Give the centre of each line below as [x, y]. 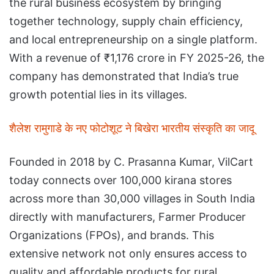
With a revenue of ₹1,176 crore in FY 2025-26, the [137, 57]
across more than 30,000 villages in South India [132, 198]
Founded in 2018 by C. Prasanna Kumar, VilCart [131, 161]
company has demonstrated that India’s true [124, 76]
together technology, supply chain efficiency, [126, 21]
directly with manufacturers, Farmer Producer [128, 217]
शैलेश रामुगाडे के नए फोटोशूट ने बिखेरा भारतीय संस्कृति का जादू [132, 128]
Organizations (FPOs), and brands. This [112, 235]
